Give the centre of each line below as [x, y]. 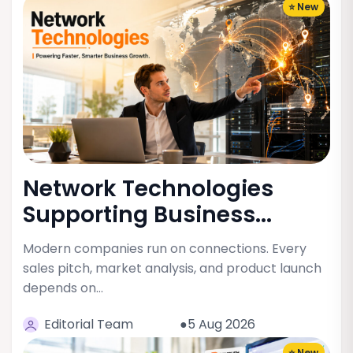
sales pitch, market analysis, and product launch [173, 269]
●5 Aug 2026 [217, 325]
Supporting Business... [148, 214]
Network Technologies [149, 188]
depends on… [63, 288]
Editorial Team [89, 325]
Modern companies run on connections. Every [165, 249]
